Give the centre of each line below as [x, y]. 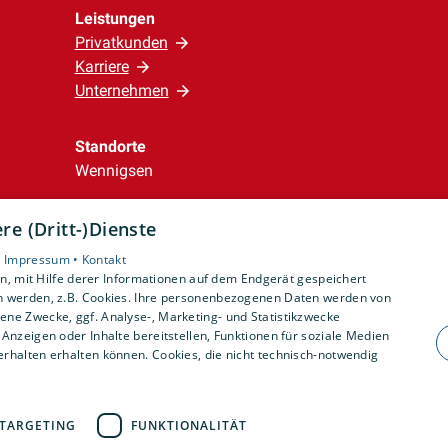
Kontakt [103, 259]
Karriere [101, 66]
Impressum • [43, 259]
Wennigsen [113, 170]
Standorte [110, 146]
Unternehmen [121, 90]
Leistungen [114, 18]
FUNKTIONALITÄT [189, 425]
